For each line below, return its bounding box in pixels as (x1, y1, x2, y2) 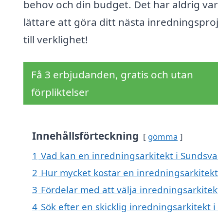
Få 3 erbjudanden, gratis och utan (31, 68, 193, 82)
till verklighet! (23, 33, 88, 47)
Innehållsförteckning (32, 129, 139, 143)
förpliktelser (31, 85, 89, 99)
